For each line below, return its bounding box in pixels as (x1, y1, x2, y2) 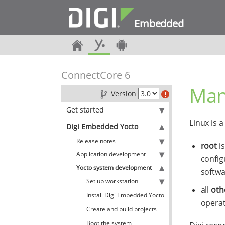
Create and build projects (86, 205, 157, 213)
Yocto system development (76, 163, 152, 172)
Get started (66, 105, 104, 115)
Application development (76, 150, 146, 158)
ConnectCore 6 (61, 68, 130, 82)
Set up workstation (86, 177, 138, 185)
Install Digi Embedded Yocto (86, 191, 164, 199)
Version (111, 89, 136, 98)
